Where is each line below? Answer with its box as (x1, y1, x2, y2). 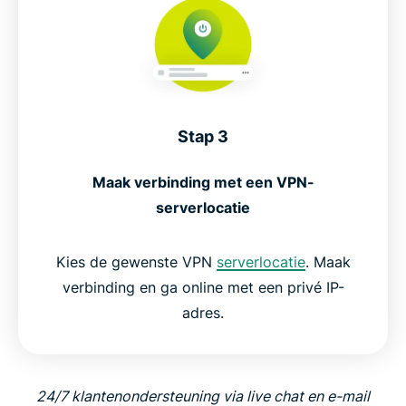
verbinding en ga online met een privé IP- (62, 278, 344, 296)
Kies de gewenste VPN (55, 253, 217, 271)
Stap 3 (178, 127, 228, 146)
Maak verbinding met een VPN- (92, 173, 314, 191)
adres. (182, 304, 224, 322)
